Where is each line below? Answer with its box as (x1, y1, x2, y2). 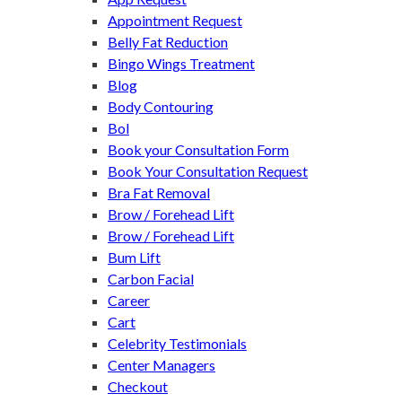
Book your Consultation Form (108, 141, 289, 159)
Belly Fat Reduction (108, 33, 228, 51)
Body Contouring (108, 98, 214, 116)
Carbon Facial (108, 270, 194, 288)
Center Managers (108, 356, 215, 374)
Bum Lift (108, 249, 161, 267)
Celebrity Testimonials (108, 335, 247, 353)
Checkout (108, 378, 168, 396)
